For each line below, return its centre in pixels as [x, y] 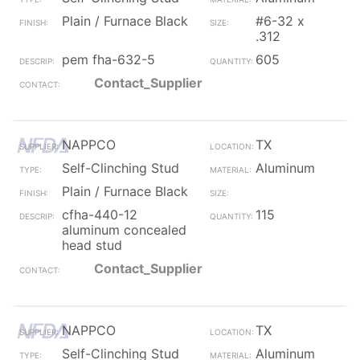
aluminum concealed [124, 230]
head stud [92, 245]
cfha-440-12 [100, 215]
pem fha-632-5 [108, 59]
